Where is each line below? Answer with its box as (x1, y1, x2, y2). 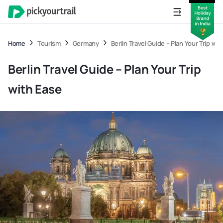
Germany (72, 39, 99, 48)
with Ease (8, 81, 62, 97)
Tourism (37, 39, 61, 48)
